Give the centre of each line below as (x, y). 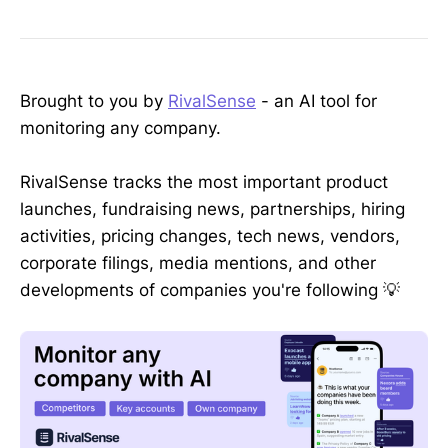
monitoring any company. (120, 128)
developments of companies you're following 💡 (210, 290)
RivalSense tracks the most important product (204, 182)
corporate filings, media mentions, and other (198, 263)
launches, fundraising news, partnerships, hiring (212, 209)
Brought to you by (94, 101)
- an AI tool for (316, 101)
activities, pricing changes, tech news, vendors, (210, 236)
